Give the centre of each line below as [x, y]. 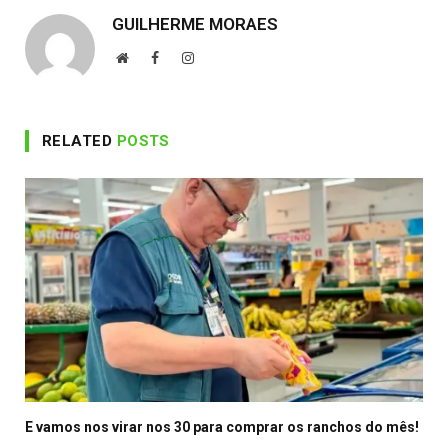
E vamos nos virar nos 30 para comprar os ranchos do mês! [222, 426]
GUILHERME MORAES [195, 23]
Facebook [185, 56]
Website [149, 56]
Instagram [221, 56]
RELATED [79, 140]
